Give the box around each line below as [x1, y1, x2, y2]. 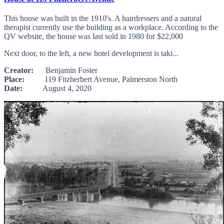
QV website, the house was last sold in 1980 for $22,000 [4, 32, 183, 41]
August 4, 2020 [22, 84, 91, 93]
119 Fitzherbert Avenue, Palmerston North [24, 75, 177, 84]
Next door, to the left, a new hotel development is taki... [4, 49, 178, 58]
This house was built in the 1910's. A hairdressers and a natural [4, 14, 201, 23]
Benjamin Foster [33, 66, 97, 75]
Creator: [4, 66, 33, 75]
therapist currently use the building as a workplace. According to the [4, 23, 218, 32]
